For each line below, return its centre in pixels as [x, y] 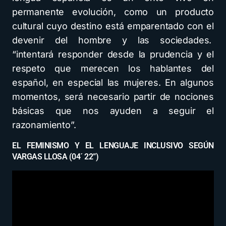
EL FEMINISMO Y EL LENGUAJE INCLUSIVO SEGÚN [113, 146]
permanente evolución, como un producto [113, 12]
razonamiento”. [44, 125]
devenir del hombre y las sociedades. [113, 40]
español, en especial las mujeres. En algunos [113, 83]
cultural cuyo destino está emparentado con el [113, 26]
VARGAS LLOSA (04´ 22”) [55, 157]
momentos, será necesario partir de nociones [113, 97]
